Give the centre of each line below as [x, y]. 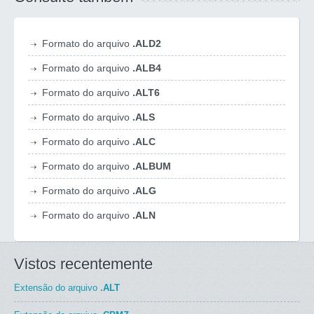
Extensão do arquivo [57, 288]
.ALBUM [152, 166]
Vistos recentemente [83, 264]
